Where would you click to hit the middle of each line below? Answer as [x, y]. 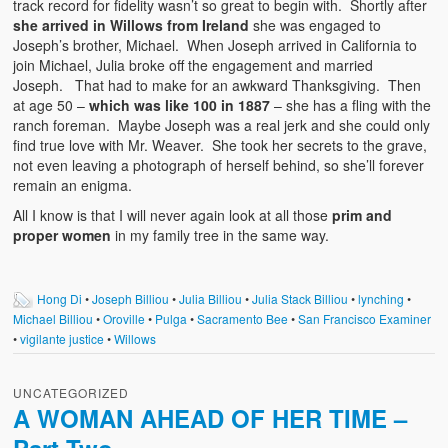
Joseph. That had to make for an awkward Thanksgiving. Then [217, 84]
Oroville [124, 318]
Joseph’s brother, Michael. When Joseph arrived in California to [215, 44]
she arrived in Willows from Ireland [131, 24]
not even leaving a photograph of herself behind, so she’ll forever [219, 164]
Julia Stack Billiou [300, 298]
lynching [381, 298]
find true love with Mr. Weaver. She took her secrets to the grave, [220, 144]
